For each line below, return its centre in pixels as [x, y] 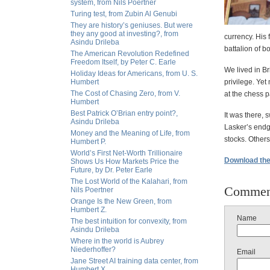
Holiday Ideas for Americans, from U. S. [134, 74]
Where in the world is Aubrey [117, 241]
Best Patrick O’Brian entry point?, [124, 113]
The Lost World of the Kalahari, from [129, 181]
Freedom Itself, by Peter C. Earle [123, 62]
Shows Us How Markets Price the [125, 162]
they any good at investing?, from [124, 34]
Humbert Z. [89, 210]
